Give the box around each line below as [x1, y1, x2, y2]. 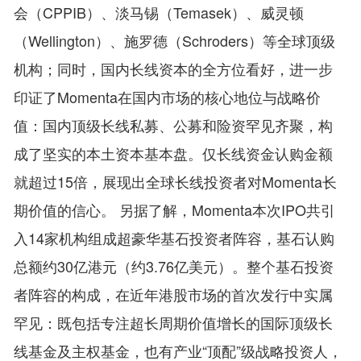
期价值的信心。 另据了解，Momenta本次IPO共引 [14, 198, 336, 220]
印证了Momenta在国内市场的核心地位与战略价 [14, 85, 322, 107]
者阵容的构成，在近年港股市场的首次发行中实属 [14, 283, 334, 305]
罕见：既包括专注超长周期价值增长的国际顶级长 [14, 311, 334, 333]
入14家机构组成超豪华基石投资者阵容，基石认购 [14, 226, 335, 248]
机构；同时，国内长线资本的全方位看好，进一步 [14, 57, 334, 79]
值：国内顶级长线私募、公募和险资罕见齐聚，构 [14, 114, 334, 135]
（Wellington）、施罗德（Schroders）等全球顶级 [14, 29, 336, 51]
